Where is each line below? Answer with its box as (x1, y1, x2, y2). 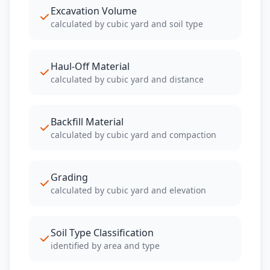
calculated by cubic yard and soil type (51, 18, 203, 30)
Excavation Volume (51, 4, 137, 17)
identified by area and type (51, 240, 160, 251)
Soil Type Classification (51, 226, 154, 239)
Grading (51, 171, 88, 184)
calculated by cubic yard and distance (51, 74, 204, 85)
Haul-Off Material (51, 60, 130, 73)
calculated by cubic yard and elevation (51, 184, 206, 196)
